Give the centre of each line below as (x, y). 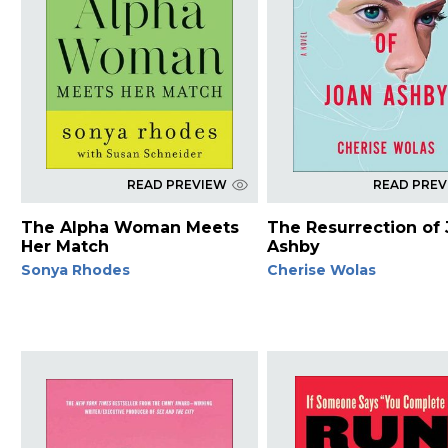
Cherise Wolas (322, 269)
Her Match (64, 246)
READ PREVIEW (176, 184)
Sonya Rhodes (75, 269)
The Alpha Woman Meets (129, 227)
